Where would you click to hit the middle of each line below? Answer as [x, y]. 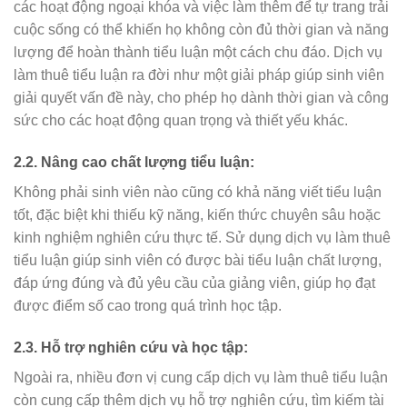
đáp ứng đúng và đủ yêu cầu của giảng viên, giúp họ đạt [194, 283]
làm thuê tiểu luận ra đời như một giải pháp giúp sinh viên [199, 75]
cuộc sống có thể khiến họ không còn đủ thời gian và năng [201, 30]
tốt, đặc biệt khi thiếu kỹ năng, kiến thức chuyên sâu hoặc [197, 214]
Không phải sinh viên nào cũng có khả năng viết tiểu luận [198, 192]
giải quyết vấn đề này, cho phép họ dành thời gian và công [201, 98]
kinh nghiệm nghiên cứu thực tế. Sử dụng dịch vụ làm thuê [202, 237]
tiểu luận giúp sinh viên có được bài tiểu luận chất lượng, [198, 260]
